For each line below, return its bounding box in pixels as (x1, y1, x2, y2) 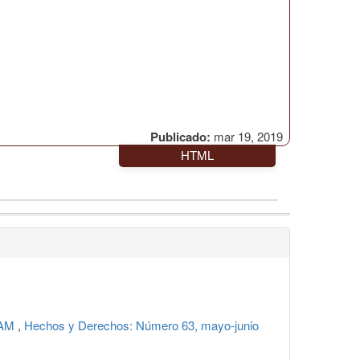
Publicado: (150, 127, 211, 145)
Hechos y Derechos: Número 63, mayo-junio (24, 316, 259, 333)
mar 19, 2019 (211, 127, 283, 145)
